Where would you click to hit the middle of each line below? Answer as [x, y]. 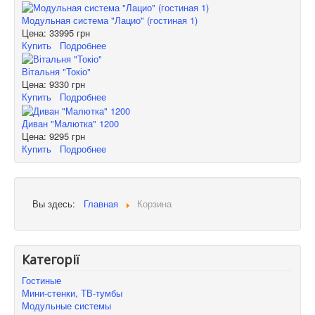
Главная [101, 203]
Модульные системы [66, 305]
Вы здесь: [57, 203]
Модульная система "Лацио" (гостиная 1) [110, 20]
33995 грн [70, 32]
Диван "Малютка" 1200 [70, 123]
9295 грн [67, 136]
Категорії [51, 259]
